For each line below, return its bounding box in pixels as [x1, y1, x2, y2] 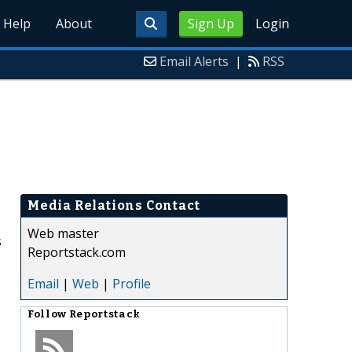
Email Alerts [159, 53, 229, 70]
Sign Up [187, 15, 234, 32]
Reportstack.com [27, 243, 126, 261]
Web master [27, 224, 99, 242]
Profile [112, 274, 151, 292]
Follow [27, 307, 69, 321]
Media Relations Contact [27, 197, 200, 213]
